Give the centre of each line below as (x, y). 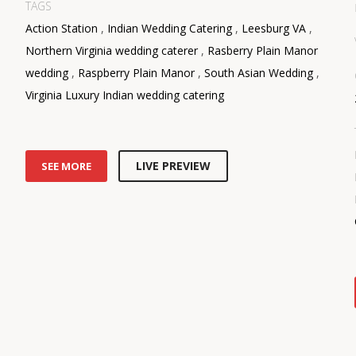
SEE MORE (67, 166)
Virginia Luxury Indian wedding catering (125, 95)
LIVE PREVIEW (174, 165)
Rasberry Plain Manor (263, 50)
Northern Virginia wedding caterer (112, 50)
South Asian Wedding (259, 72)
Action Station (62, 28)
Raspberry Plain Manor (137, 72)
